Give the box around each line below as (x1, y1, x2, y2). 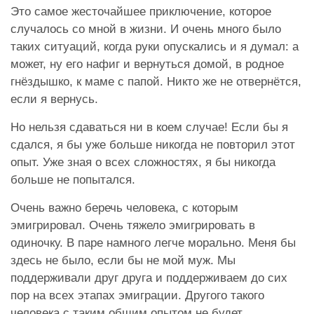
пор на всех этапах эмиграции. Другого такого (11, 289, 264, 303)
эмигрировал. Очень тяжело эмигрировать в (11, 219, 255, 233)
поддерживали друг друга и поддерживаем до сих (11, 271, 287, 285)
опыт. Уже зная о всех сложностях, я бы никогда (11, 156, 275, 170)
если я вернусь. (11, 93, 98, 107)
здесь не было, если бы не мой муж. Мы (11, 254, 235, 268)
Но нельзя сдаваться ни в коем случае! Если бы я (11, 121, 288, 135)
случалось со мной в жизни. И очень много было (11, 22, 281, 36)
